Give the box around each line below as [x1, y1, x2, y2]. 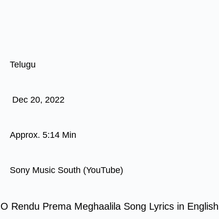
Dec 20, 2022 [12, 95, 65, 105]
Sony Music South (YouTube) [10, 165, 123, 175]
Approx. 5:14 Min [10, 130, 76, 140]
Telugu [10, 60, 36, 69]
